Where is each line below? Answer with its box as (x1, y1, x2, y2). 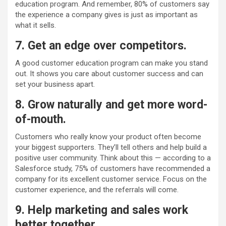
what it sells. (15, 21, 56, 30)
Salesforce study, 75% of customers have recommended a (15, 164, 210, 174)
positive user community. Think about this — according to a (15, 153, 211, 163)
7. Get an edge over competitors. (15, 39, 187, 53)
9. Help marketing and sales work (15, 203, 188, 217)
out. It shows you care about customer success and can (15, 69, 203, 79)
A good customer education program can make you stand (15, 59, 208, 68)
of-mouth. (15, 112, 66, 127)
